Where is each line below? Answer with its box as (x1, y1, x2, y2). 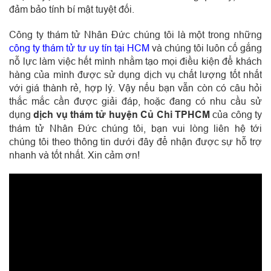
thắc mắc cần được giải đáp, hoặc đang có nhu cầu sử (9, 95, 262, 106)
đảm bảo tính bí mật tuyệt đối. (9, 3, 134, 15)
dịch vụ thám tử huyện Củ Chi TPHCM (33, 108, 210, 120)
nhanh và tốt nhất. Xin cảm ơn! (9, 149, 140, 160)
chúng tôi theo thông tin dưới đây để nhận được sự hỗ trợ (9, 135, 262, 147)
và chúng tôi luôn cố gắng (149, 42, 262, 53)
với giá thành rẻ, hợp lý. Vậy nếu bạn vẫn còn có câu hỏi (9, 82, 262, 93)
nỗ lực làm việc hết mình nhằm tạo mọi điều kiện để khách (9, 55, 262, 67)
